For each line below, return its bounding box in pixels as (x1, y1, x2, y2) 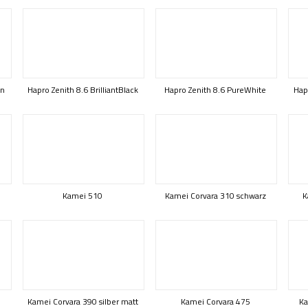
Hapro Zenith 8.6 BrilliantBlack (27, 83, 138, 96)
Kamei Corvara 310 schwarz (164, 189, 266, 202)
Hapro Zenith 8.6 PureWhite (164, 83, 266, 96)
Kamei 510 (63, 189, 102, 202)
